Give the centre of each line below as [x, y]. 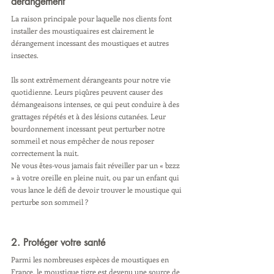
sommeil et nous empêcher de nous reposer [83, 141]
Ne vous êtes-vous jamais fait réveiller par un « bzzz [96, 165]
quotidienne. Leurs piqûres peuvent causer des [88, 92]
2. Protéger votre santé [58, 243]
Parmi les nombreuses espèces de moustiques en [91, 259]
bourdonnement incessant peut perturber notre [89, 128]
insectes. [26, 55]
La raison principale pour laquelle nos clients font [92, 18]
